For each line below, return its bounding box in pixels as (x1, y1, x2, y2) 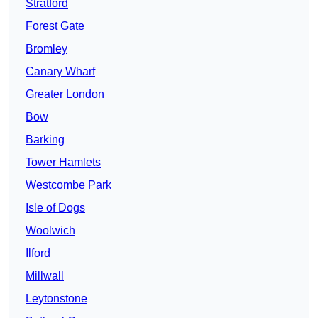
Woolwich (26, 224, 75, 237)
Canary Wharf (26, 65, 95, 78)
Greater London (26, 88, 104, 101)
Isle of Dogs (26, 202, 85, 214)
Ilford (26, 247, 50, 260)
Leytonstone (26, 292, 87, 305)
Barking (26, 133, 65, 146)
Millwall (26, 270, 64, 283)
